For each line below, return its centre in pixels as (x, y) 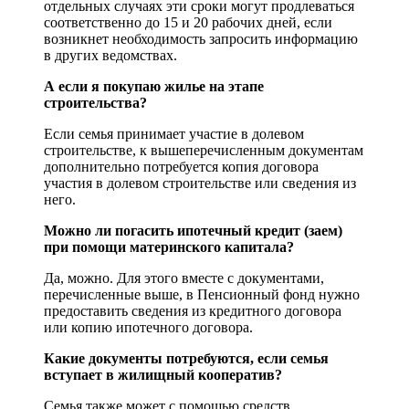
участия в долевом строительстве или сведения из (200, 184)
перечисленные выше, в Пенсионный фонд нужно (202, 295)
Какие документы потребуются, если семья (186, 359)
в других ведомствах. (110, 56)
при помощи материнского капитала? (169, 247)
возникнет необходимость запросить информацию (201, 39)
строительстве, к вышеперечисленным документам (204, 151)
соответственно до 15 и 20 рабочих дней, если (188, 23)
